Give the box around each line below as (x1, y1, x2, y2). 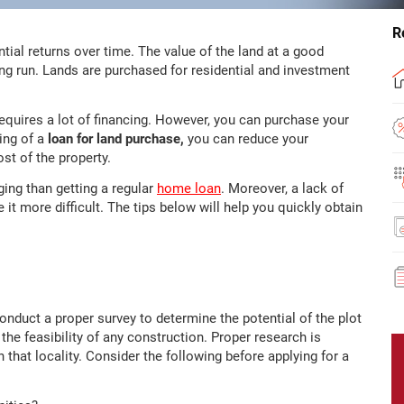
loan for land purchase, (48, 131, 184, 148)
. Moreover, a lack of (221, 180, 344, 197)
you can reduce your (184, 131, 308, 148)
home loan (157, 180, 221, 197)
